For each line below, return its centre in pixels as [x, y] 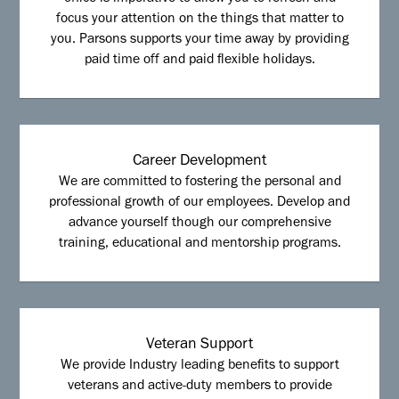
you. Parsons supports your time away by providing [199, 41]
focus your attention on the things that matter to [199, 20]
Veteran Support [199, 346]
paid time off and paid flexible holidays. [199, 61]
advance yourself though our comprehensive [199, 224]
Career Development [199, 163]
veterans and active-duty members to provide [199, 387]
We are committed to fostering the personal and [199, 183]
